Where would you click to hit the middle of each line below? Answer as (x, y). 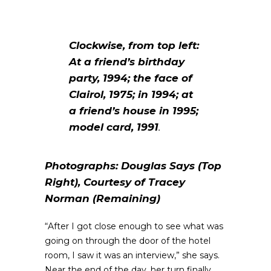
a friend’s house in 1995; (134, 111)
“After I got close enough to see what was (134, 226)
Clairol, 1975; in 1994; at (131, 94)
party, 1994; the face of (131, 78)
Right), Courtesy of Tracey (115, 182)
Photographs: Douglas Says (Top (133, 166)
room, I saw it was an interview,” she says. (132, 255)
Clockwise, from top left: (134, 45)
